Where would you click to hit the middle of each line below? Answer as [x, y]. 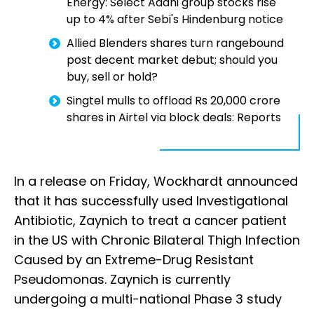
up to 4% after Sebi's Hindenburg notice [175, 20]
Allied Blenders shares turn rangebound [175, 43]
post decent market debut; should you [172, 60]
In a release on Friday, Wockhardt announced [156, 182]
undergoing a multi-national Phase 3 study [148, 299]
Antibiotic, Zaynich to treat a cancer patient [150, 221]
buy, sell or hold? [112, 77]
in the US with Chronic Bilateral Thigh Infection [157, 240]
